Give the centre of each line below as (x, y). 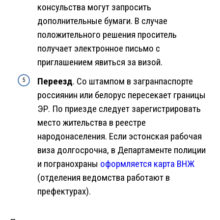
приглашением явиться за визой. (100, 62)
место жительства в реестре (92, 123)
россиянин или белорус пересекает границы (122, 95)
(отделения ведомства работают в (104, 178)
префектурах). (64, 192)
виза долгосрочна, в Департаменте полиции (122, 150)
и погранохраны (69, 164)
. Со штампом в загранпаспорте (133, 82)
